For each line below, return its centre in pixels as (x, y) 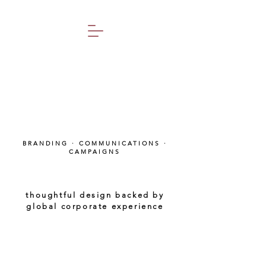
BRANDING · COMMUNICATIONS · (95, 143)
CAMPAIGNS (95, 152)
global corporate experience (95, 206)
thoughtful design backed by (95, 195)
